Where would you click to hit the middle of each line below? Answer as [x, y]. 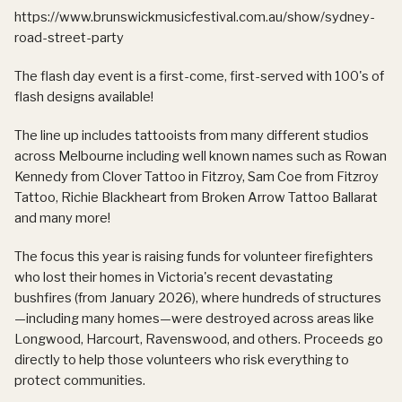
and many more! [62, 218]
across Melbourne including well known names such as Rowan [201, 156]
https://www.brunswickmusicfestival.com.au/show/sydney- [195, 17]
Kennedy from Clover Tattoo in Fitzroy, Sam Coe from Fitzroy [197, 176]
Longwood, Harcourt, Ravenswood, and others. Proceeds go [199, 339]
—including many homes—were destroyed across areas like [194, 318]
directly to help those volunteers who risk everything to [182, 359]
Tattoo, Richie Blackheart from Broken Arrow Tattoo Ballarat [196, 197]
